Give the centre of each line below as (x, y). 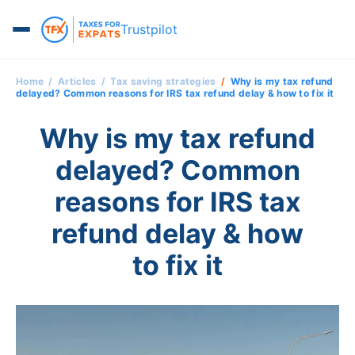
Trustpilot (149, 29)
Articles (77, 81)
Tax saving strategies (163, 81)
